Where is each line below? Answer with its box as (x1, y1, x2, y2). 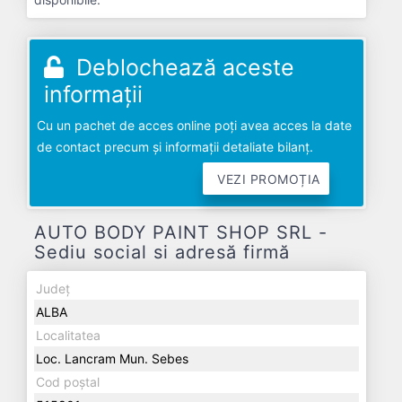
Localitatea (36, 328, 100, 343)
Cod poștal (36, 374, 100, 389)
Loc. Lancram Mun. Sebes (36, 351, 188, 366)
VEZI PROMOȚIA (217, 171, 320, 187)
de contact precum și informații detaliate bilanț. (37, 139, 313, 154)
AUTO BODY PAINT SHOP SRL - (34, 222, 328, 243)
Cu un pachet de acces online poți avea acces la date (37, 118, 352, 133)
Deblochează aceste (64, 54, 294, 81)
